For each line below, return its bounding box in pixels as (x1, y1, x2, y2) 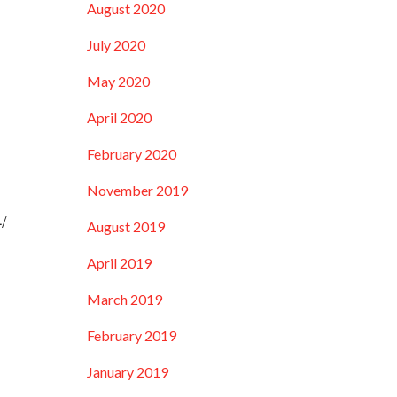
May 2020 (87, 73, 151, 90)
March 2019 (87, 291, 163, 307)
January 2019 (87, 363, 169, 380)
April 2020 (87, 109, 152, 126)
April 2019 (87, 254, 152, 271)
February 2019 (87, 327, 177, 344)
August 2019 (87, 218, 166, 235)
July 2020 (87, 36, 146, 53)
